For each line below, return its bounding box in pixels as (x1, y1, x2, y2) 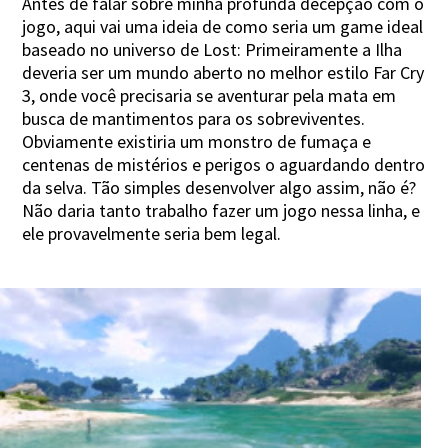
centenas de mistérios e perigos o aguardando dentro (22, 152, 426, 176)
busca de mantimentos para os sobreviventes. (22, 106, 366, 130)
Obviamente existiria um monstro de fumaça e (22, 129, 372, 153)
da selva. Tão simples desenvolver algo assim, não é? (22, 175, 417, 199)
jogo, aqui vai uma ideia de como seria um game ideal (22, 14, 424, 38)
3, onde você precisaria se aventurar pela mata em (22, 83, 397, 107)
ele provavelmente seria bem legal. (22, 221, 282, 245)
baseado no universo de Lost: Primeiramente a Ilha (22, 37, 403, 61)
